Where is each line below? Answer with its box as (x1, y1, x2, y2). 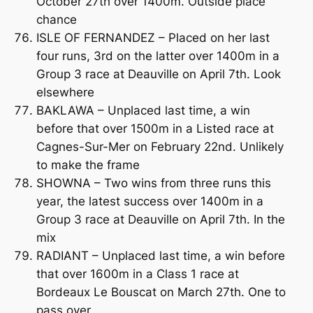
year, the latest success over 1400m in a (36, 194, 263, 208)
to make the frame (36, 157, 140, 172)
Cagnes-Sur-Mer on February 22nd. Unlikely (36, 139, 284, 154)
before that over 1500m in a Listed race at (36, 121, 274, 136)
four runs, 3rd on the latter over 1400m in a (36, 48, 279, 63)
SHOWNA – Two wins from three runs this (36, 175, 271, 190)
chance (36, 12, 77, 27)
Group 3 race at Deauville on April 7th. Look (36, 66, 281, 81)
